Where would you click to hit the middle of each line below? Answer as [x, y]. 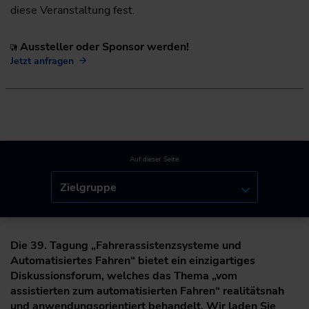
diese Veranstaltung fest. [73, 10]
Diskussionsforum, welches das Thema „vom [124, 276]
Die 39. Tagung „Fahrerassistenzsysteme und [126, 246]
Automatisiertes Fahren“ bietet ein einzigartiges [133, 261]
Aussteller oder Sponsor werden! [103, 47]
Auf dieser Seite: [154, 160]
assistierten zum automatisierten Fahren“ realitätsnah [147, 291]
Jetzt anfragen [42, 61]
